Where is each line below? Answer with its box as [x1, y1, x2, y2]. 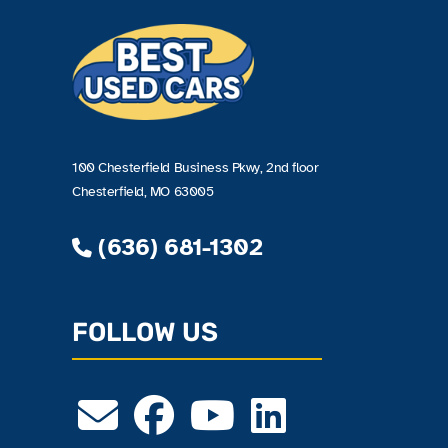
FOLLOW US [72, 316, 218, 348]
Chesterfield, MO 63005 [72, 181, 214, 200]
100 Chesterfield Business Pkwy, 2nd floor [72, 157, 319, 176]
